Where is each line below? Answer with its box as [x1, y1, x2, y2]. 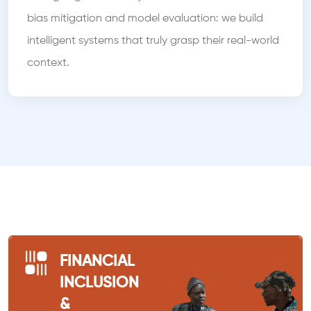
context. [27, 58, 69, 69]
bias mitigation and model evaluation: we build [27, 13, 263, 24]
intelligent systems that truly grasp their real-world [27, 35, 279, 47]
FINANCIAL [60, 254, 135, 269]
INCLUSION [60, 276, 139, 291]
